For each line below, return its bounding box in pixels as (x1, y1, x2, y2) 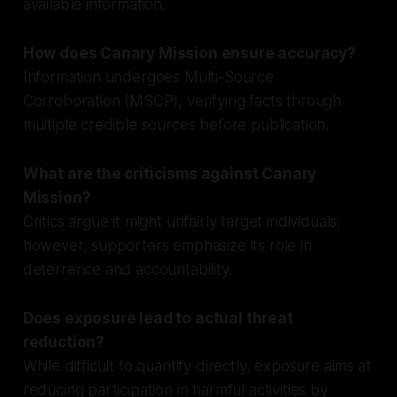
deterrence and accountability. (22, 260, 232, 278)
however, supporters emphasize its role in (22, 236, 312, 254)
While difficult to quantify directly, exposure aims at (22, 356, 371, 375)
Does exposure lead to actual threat (22, 308, 293, 327)
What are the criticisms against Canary (22, 164, 317, 183)
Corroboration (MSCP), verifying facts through (22, 91, 342, 110)
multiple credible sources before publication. (22, 115, 330, 134)
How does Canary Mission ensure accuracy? (22, 43, 355, 62)
